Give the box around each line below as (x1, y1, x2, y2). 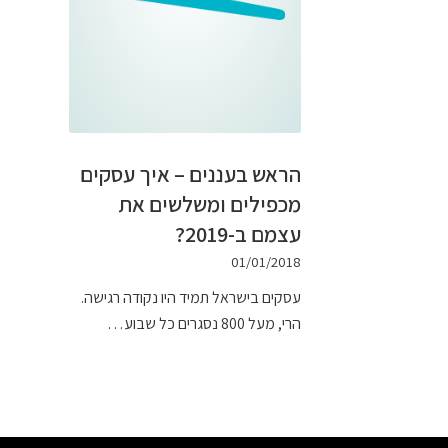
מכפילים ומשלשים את (118, 190, 301, 218)
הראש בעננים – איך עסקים (80, 160, 301, 188)
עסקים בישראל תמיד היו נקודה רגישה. (81, 287, 301, 308)
